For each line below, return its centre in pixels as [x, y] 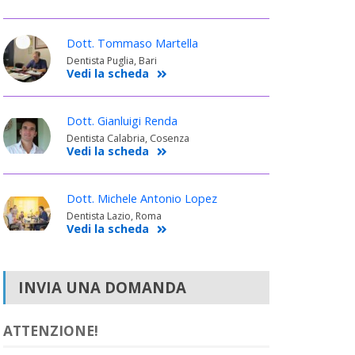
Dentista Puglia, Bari [111, 60]
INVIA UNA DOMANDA [102, 287]
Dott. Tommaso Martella [132, 43]
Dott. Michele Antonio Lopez [141, 198]
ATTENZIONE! [50, 330]
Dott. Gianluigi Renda [122, 120]
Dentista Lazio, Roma [114, 216]
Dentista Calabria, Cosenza [128, 138]
